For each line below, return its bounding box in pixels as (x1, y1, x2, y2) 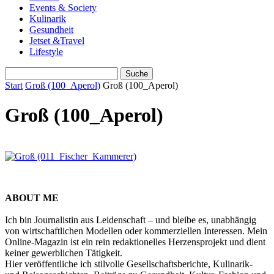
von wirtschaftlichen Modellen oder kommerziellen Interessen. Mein (5, 225, 267, 236)
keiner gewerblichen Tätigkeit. (5, 247, 122, 258)
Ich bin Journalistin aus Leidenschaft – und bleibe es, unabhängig (5, 214, 256, 225)
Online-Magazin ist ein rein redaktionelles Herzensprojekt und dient (5, 236, 265, 247)
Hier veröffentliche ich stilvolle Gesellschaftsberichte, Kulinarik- (5, 258, 253, 269)
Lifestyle (29, 46, 63, 57)
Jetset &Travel (29, 35, 84, 46)
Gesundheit (29, 24, 73, 35)
